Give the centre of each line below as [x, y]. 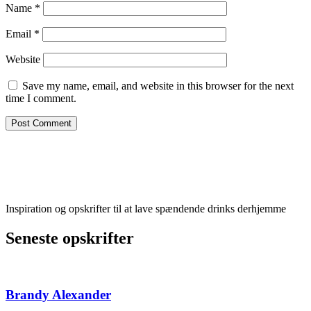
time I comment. [41, 99]
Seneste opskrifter [70, 238]
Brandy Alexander [58, 294]
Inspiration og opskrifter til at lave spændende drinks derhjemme [146, 209]
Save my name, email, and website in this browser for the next [158, 86]
